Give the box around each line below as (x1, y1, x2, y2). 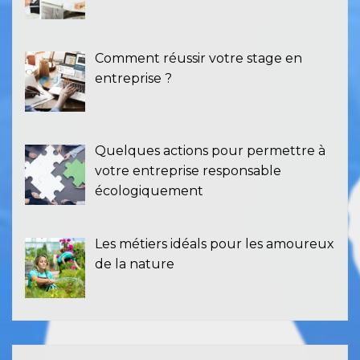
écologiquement (95, 183, 203, 199)
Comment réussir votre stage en (95, 50, 302, 66)
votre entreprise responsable (95, 163, 281, 179)
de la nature (95, 256, 174, 272)
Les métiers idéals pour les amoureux (95, 236, 334, 252)
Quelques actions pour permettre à (95, 143, 325, 159)
